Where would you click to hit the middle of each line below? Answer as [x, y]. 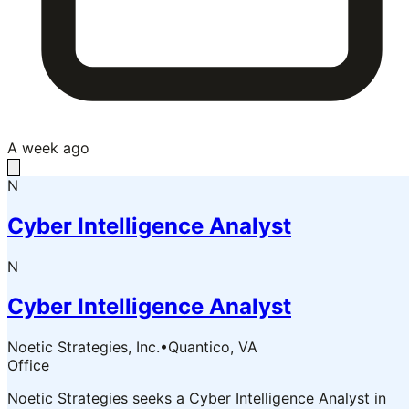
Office [28, 366]
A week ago [48, 147]
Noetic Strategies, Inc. [84, 347]
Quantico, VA [213, 347]
